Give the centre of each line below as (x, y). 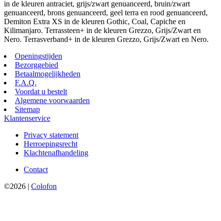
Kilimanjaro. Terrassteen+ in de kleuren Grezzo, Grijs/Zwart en (102, 31)
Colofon (44, 186)
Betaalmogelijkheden (48, 74)
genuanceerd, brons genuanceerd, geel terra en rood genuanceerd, (106, 13)
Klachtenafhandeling (56, 153)
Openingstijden (38, 56)
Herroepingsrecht (51, 144)
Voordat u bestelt (41, 92)
